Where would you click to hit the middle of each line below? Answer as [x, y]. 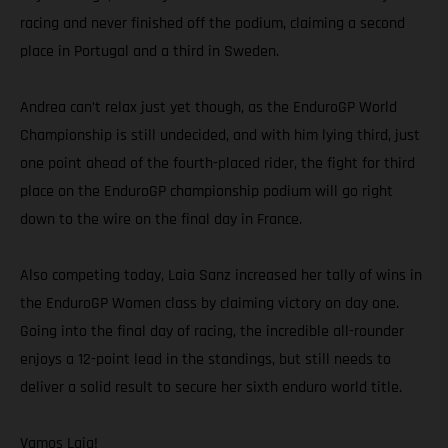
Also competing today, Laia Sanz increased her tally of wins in [221, 275]
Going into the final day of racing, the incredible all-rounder [212, 331]
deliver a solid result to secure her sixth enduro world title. [211, 387]
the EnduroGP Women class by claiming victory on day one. [209, 303]
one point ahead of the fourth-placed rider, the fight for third [217, 163]
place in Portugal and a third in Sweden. [149, 51]
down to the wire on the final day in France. [161, 219]
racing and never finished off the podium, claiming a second [212, 23]
